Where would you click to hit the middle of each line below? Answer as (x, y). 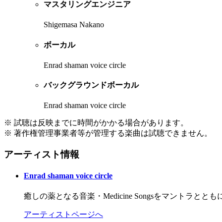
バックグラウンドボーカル (91, 85)
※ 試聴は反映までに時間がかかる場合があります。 (96, 123)
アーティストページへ (63, 214)
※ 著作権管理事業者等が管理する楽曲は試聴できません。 (108, 133)
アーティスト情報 (42, 155)
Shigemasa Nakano (74, 25)
